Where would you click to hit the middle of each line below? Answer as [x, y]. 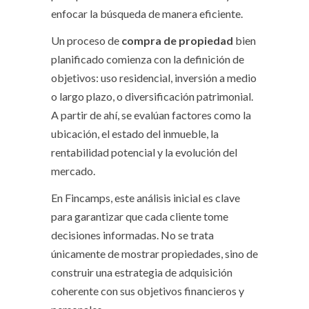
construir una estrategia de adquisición [142, 272]
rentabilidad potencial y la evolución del [144, 152]
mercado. [73, 171]
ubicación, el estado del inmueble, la [135, 134]
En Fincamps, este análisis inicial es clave [146, 198]
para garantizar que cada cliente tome [140, 217]
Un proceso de [86, 41]
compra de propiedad [177, 41]
